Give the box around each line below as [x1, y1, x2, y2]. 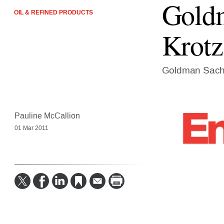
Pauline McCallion [14, 110, 80, 121]
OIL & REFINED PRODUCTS [13, 8, 93, 17]
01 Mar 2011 [14, 124, 48, 132]
